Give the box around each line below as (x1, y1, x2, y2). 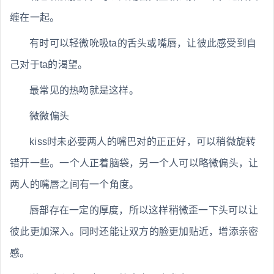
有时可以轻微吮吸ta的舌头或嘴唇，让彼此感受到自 (29, 38, 256, 49)
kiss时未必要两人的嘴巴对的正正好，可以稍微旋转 (29, 136, 256, 147)
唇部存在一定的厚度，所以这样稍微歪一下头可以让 (29, 205, 258, 216)
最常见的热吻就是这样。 (29, 85, 139, 96)
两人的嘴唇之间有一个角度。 (10, 179, 139, 190)
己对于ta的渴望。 (10, 59, 88, 70)
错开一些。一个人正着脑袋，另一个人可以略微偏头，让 (10, 158, 259, 169)
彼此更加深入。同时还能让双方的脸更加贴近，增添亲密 (10, 226, 259, 237)
